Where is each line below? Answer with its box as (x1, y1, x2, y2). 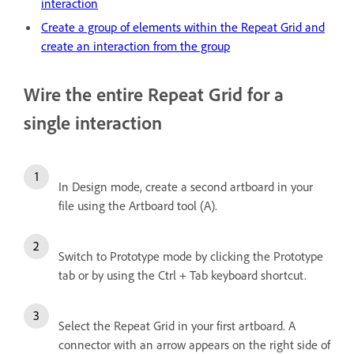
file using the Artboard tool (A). (58, 198, 217, 214)
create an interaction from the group (41, 37, 230, 54)
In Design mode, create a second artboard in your (58, 179, 313, 195)
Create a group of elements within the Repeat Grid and (41, 18, 325, 35)
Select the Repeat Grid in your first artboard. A (58, 318, 296, 334)
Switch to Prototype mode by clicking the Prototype (58, 248, 323, 265)
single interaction (24, 110, 162, 134)
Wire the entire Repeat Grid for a (24, 81, 284, 106)
